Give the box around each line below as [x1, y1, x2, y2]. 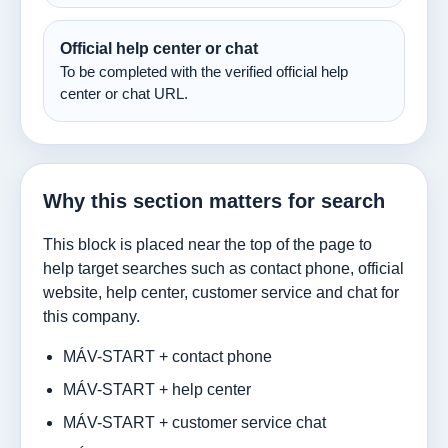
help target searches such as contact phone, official [43, 259, 404, 277]
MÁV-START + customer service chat [63, 413, 326, 431]
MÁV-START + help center [63, 380, 251, 398]
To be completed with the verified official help [60, 63, 348, 80]
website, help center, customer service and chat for [43, 283, 399, 301]
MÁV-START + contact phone [63, 347, 272, 365]
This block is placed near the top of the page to [43, 235, 372, 253]
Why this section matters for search [43, 189, 385, 212]
